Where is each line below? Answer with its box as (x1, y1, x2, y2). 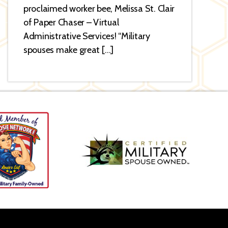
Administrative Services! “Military (23, 31, 150, 42)
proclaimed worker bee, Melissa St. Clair (23, 3, 175, 14)
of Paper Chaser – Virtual (23, 17, 119, 28)
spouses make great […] (23, 44, 114, 55)
